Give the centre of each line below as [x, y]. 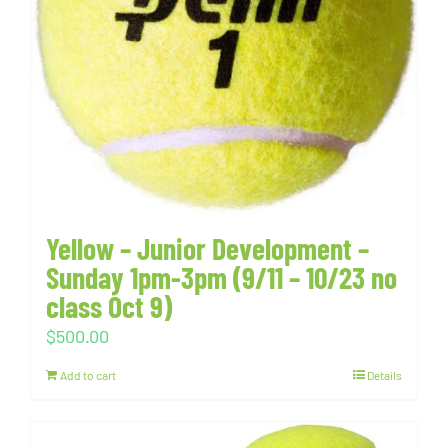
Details [384, 375]
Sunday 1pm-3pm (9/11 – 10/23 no [221, 277]
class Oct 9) [109, 306]
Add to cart [88, 375]
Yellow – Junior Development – [207, 248]
